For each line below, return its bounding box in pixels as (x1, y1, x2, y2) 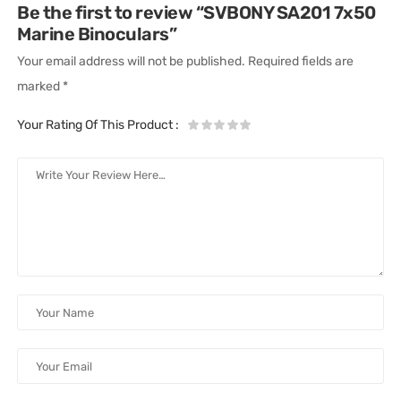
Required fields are (248, 54, 354, 70)
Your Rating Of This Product (17, 117, 176, 133)
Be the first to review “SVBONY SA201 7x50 (17, 2, 376, 24)
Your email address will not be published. (17, 54, 246, 70)
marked (17, 79, 64, 95)
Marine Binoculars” (17, 23, 177, 46)
